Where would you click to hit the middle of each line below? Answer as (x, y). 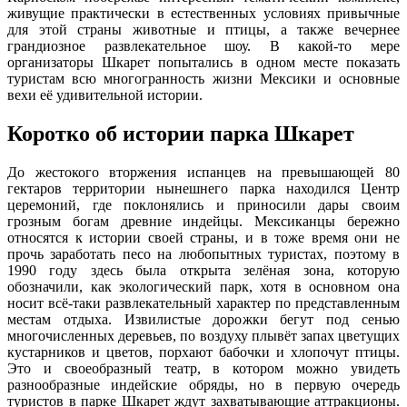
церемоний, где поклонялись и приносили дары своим (203, 204)
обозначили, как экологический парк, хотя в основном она (203, 286)
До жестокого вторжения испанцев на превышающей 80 (203, 172)
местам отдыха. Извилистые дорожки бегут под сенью (203, 319)
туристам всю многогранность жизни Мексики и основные (203, 78)
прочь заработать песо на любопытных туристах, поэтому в (203, 253)
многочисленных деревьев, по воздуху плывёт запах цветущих (203, 335)
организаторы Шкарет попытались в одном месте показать (203, 62)
